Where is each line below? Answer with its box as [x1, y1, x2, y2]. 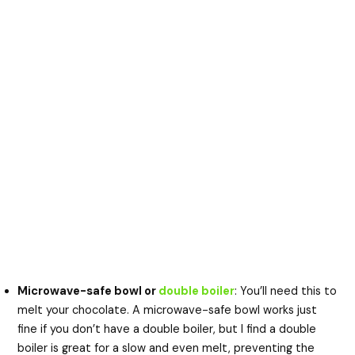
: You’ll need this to [235, 283, 338, 299]
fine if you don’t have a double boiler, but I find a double [17, 321, 317, 337]
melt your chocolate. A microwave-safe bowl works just [17, 302, 318, 318]
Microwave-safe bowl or [17, 283, 159, 299]
